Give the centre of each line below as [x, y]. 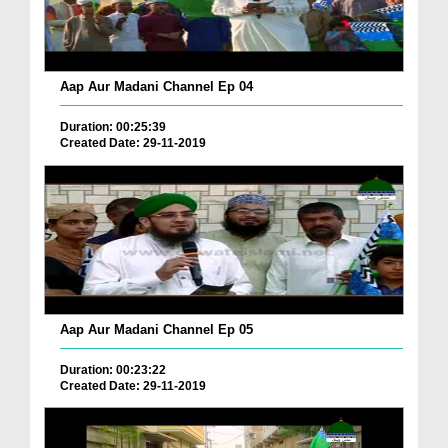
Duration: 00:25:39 [113, 126]
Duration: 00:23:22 [113, 369]
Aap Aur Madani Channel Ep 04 [156, 86]
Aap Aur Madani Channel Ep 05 [156, 329]
